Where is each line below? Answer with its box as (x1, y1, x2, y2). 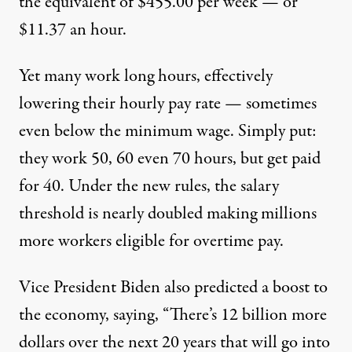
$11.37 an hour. (19, 17, 126, 43)
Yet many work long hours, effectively (19, 64, 273, 90)
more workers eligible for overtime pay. (19, 229, 284, 255)
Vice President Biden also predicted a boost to (19, 275, 328, 301)
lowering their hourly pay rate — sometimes (19, 91, 317, 117)
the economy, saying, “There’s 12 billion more (19, 302, 327, 328)
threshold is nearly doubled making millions (19, 201, 317, 227)
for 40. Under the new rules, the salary (19, 174, 279, 200)
